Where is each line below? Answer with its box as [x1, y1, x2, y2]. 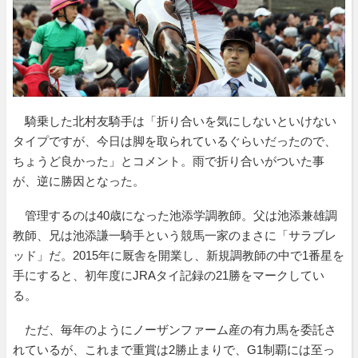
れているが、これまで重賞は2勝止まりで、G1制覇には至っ [13, 342, 335, 356]
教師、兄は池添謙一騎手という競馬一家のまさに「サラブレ [13, 228, 336, 242]
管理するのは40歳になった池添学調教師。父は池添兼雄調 [13, 208, 337, 222]
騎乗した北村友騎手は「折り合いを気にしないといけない [13, 113, 336, 128]
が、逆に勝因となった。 [13, 173, 145, 188]
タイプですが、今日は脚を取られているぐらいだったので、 [13, 133, 336, 148]
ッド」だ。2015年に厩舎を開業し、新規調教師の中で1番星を [13, 248, 344, 262]
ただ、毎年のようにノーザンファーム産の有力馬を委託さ [13, 322, 336, 336]
